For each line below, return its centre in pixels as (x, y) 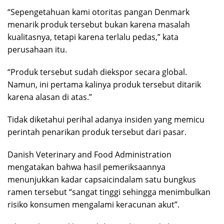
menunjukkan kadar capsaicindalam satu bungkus (102, 179)
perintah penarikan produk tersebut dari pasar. (97, 132)
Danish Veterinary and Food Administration (89, 154)
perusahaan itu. (37, 49)
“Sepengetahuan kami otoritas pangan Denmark (98, 12)
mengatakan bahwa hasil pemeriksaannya (86, 167)
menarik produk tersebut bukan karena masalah (99, 24)
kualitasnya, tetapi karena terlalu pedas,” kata (93, 37)
